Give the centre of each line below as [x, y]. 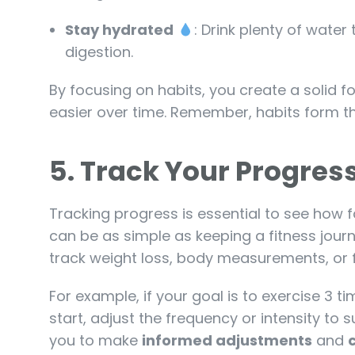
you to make [95, 340]
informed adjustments [227, 340]
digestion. [99, 52]
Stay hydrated [119, 29]
